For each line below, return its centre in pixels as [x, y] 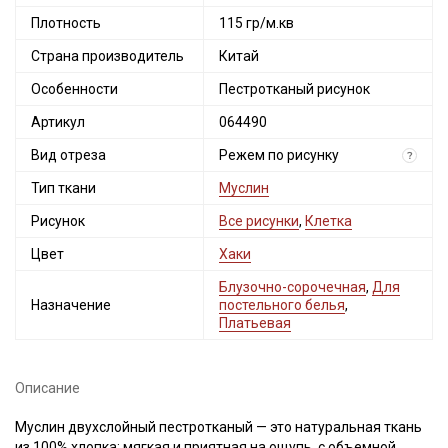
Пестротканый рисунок [294, 89]
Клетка [328, 221]
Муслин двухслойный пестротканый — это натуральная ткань [218, 427]
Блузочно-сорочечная [292, 287]
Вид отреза [68, 155]
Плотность [66, 23]
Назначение [71, 305]
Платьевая [255, 323]
